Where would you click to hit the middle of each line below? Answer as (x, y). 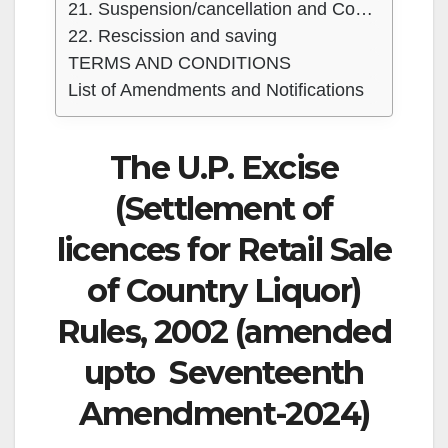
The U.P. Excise (224, 168)
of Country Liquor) (224, 291)
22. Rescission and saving (172, 36)
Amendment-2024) (224, 414)
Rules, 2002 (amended (224, 332)
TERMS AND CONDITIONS (179, 63)
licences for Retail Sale (224, 250)
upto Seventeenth (224, 373)
